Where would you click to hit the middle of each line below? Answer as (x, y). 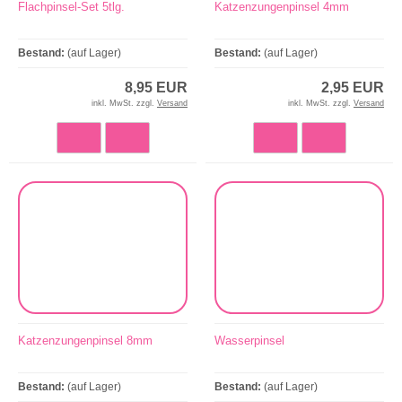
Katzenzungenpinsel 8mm (85, 341)
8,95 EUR (156, 87)
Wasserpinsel (249, 341)
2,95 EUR (353, 87)
